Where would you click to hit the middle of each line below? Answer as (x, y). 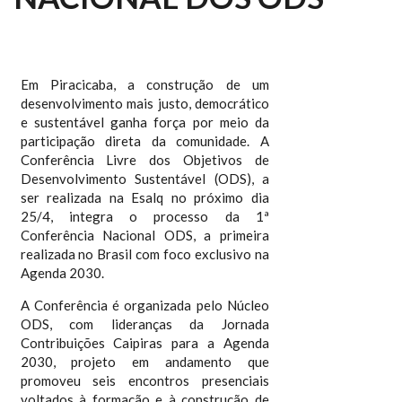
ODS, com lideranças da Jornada (145, 324)
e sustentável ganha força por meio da (145, 122)
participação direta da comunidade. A (145, 141)
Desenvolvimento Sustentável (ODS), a (145, 179)
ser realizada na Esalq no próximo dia (145, 197)
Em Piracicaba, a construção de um (145, 84)
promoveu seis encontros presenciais (145, 380)
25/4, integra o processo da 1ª (145, 216)
